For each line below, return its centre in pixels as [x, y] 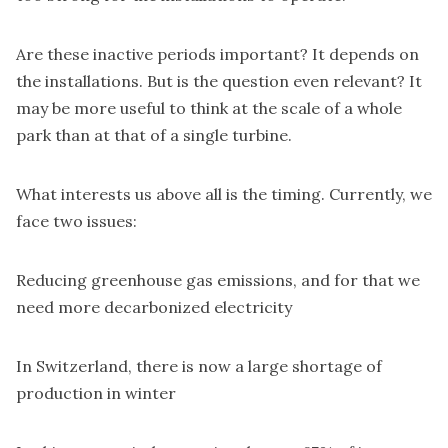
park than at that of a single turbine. [154, 134]
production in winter [96, 392]
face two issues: [76, 220]
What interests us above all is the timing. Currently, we [224, 193]
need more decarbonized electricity [154, 306]
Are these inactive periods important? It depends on [217, 53]
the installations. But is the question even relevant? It [219, 80]
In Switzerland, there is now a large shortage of [199, 365]
